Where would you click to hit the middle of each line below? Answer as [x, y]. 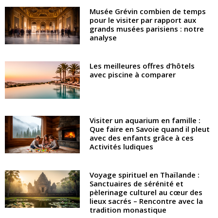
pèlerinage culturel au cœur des [146, 192]
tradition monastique [128, 210]
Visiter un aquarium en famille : [145, 120]
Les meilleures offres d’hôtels [142, 66]
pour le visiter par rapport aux [143, 20]
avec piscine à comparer [133, 74]
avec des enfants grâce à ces [142, 138]
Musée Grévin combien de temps [148, 11]
